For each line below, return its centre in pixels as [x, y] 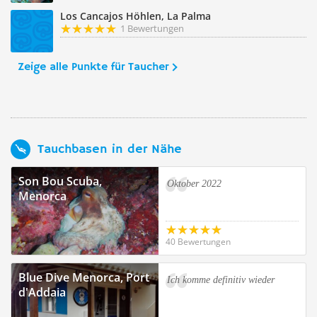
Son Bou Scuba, [60, 181]
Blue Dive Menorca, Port [84, 277]
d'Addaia [42, 292]
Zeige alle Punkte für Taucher [93, 67]
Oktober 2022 [194, 184]
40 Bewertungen [198, 242]
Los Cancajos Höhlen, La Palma [136, 16]
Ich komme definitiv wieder [221, 280]
